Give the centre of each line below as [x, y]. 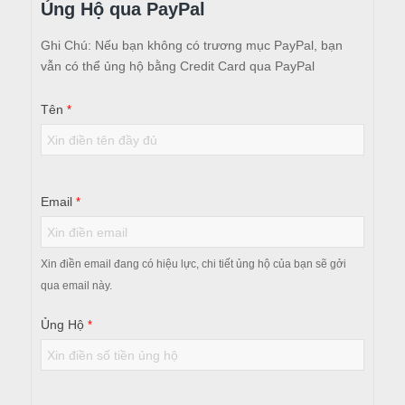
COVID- [68, 123]
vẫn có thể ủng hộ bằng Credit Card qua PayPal [177, 66]
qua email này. [76, 286]
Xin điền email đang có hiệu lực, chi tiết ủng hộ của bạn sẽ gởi [193, 264]
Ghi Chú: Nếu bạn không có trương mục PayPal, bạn [191, 46]
